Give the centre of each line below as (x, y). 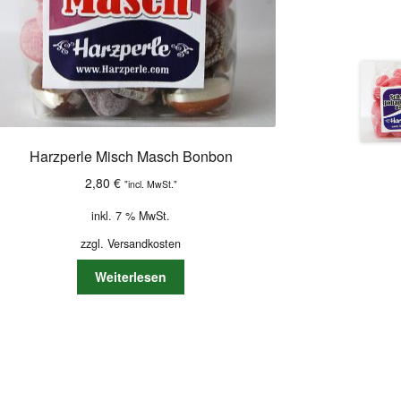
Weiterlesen (131, 277)
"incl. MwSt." (150, 183)
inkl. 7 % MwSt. (131, 215)
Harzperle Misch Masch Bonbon (131, 156)
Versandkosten (145, 243)
